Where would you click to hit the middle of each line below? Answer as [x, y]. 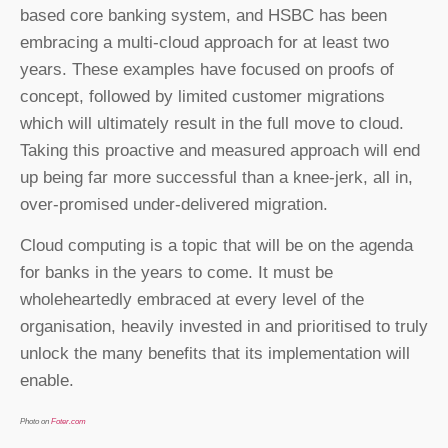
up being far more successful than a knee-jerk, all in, [216, 177]
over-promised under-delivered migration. [174, 204]
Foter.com [68, 422]
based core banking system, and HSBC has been [203, 15]
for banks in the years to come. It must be [176, 272]
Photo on [35, 422]
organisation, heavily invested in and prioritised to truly [224, 326]
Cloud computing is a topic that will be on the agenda [216, 245]
